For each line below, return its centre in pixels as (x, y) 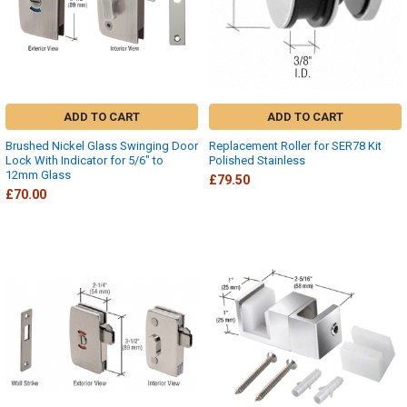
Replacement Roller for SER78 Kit (295, 146)
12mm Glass (38, 175)
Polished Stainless (257, 161)
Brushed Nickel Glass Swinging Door (102, 146)
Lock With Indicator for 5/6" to (84, 161)
